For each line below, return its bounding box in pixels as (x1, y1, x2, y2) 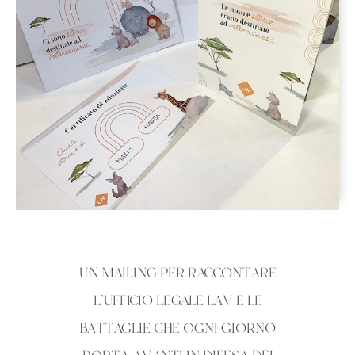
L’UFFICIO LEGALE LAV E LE (93, 291, 262, 312)
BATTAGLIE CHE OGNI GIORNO (79, 319, 276, 340)
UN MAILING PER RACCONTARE (78, 263, 277, 284)
